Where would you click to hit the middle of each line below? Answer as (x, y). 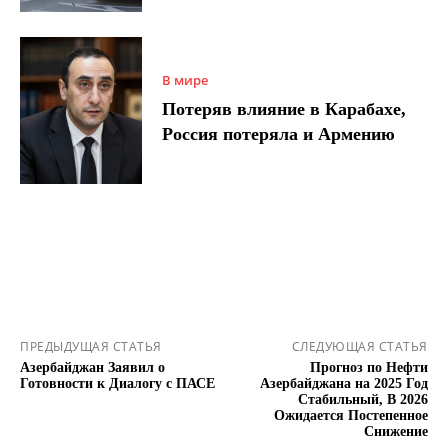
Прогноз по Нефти (368, 368)
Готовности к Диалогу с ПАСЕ (117, 384)
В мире (185, 80)
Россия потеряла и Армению (279, 134)
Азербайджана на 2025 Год (343, 384)
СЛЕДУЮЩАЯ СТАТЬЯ (359, 347)
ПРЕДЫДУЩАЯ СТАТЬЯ (91, 347)
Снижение (395, 432)
